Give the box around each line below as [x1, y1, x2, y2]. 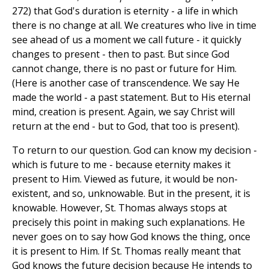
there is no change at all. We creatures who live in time [12, 18, 256, 32]
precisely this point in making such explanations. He [12, 215, 245, 229]
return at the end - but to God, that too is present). [12, 119, 240, 133]
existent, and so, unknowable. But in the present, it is [12, 186, 250, 200]
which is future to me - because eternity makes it [12, 157, 231, 171]
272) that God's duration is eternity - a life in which [12, 4, 238, 17]
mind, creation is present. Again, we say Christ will [12, 104, 235, 118]
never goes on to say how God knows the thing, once [12, 229, 250, 243]
